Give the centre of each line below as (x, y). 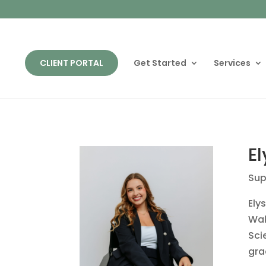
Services (232, 63)
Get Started (160, 63)
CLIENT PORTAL (71, 63)
